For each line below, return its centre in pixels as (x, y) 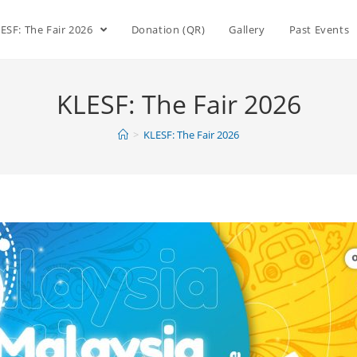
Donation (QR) (168, 29)
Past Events (320, 29)
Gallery (247, 29)
